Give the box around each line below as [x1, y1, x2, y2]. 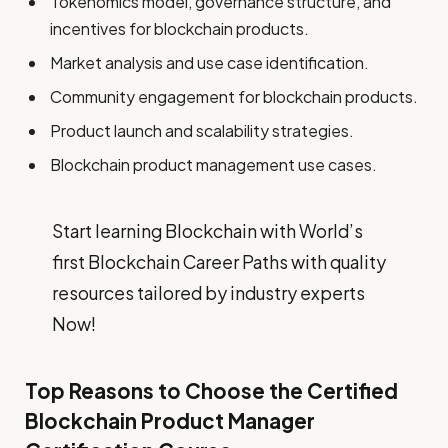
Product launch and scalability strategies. [50, 120, 354, 142]
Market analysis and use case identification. [50, 52, 369, 74]
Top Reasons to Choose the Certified [25, 377, 398, 404]
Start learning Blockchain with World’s [51, 219, 363, 243]
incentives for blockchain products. [50, 18, 309, 40]
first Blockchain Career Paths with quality [51, 250, 386, 274]
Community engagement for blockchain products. [50, 86, 418, 108]
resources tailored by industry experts [51, 281, 365, 305]
